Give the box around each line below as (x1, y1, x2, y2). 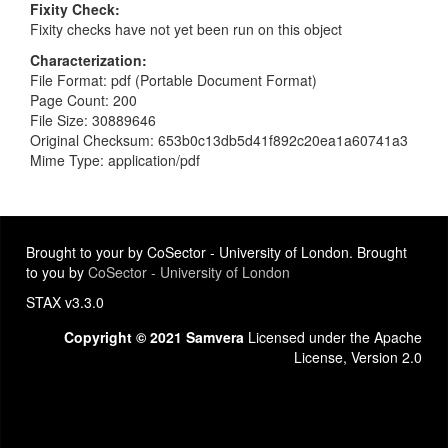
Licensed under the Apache (244, 327, 422, 347)
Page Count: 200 (30, 89, 137, 110)
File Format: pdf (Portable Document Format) (30, 69, 317, 90)
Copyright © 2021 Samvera (64, 327, 244, 347)
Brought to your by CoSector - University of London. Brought (26, 242, 407, 262)
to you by (26, 262, 88, 282)
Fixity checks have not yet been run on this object (30, 18, 342, 39)
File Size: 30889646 (30, 109, 156, 130)
